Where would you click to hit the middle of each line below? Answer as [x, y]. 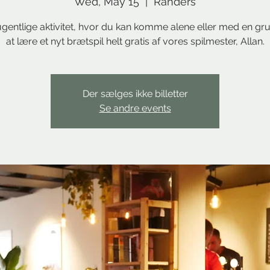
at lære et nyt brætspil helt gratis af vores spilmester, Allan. [135, 41]
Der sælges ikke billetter [135, 94]
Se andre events [135, 108]
